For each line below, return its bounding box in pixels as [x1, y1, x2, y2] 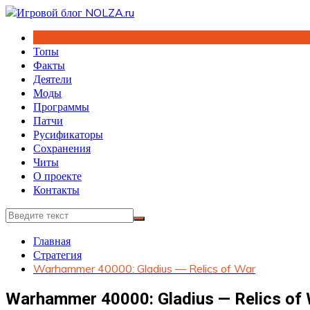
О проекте [33, 169, 82, 183]
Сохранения [33, 141, 91, 155]
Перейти [5, 5, 46, 19]
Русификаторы [33, 127, 103, 141]
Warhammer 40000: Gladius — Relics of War [33, 262, 255, 275]
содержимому [5, 33, 70, 46]
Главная [33, 234, 71, 248]
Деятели [33, 72, 72, 86]
